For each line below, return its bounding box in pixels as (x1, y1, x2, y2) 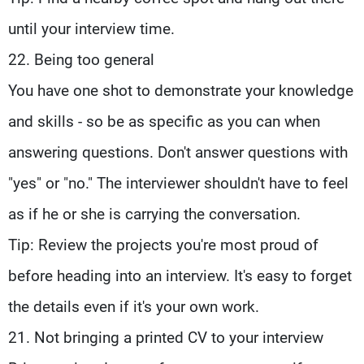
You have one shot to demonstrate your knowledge (8, 80, 353, 100)
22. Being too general (8, 50, 154, 69)
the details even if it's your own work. (8, 297, 263, 316)
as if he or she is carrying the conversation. (8, 204, 301, 223)
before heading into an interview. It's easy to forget (8, 266, 352, 285)
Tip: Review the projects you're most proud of (8, 235, 318, 254)
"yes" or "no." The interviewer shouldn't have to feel (8, 173, 349, 193)
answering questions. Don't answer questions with (8, 142, 348, 162)
